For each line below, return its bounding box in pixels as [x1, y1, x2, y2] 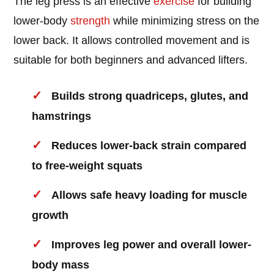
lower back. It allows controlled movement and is [13, 34, 250, 47]
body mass [32, 259, 90, 272]
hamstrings [32, 110, 92, 123]
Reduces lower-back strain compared [51, 139, 247, 152]
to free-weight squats [32, 160, 143, 172]
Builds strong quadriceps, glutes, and [51, 90, 249, 103]
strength [70, 15, 111, 28]
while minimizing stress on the [110, 15, 260, 28]
